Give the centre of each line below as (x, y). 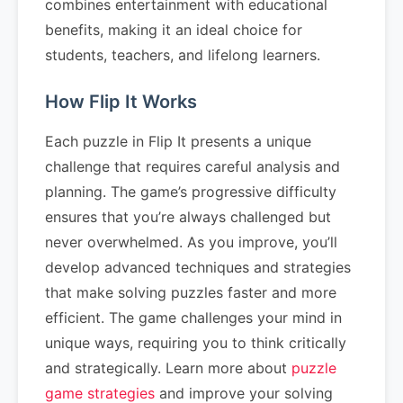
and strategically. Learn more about (168, 368)
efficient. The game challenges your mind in (193, 318)
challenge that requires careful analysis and (193, 166)
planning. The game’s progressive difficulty (191, 192)
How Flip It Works (121, 102)
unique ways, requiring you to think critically (196, 343)
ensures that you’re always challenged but (188, 217)
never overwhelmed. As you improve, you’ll (191, 242)
